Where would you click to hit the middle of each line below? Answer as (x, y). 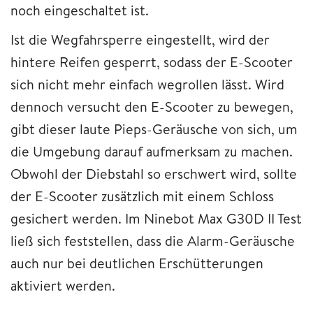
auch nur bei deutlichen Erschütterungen (137, 263)
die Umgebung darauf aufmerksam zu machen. (152, 152)
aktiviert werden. (63, 286)
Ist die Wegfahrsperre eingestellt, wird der (140, 40)
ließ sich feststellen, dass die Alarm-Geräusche (153, 241)
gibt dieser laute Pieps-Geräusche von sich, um (154, 129)
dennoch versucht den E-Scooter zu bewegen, (152, 107)
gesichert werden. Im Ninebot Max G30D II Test (156, 219)
